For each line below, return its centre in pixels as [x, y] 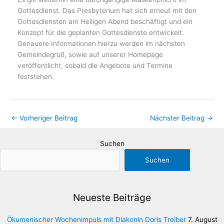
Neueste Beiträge [112, 197]
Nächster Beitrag [178, 118]
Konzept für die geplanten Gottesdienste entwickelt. [101, 32]
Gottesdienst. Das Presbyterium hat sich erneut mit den [107, 10]
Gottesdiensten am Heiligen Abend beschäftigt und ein [105, 21]
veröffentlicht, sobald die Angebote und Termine [95, 65]
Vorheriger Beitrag [47, 118]
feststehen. [36, 76]
